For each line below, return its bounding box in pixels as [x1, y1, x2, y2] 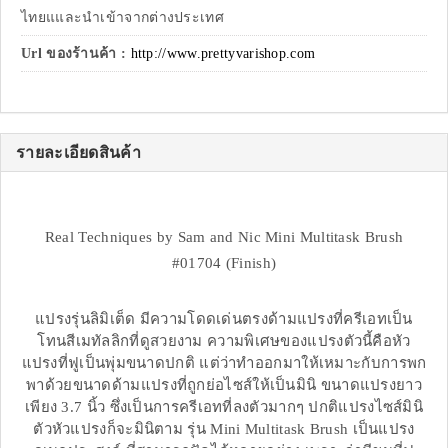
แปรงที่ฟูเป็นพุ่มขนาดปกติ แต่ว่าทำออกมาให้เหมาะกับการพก [21, 355, 427, 372]
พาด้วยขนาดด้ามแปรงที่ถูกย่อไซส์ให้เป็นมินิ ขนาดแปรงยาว [26, 377, 422, 394]
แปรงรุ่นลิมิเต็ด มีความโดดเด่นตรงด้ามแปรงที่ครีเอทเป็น [35, 311, 413, 328]
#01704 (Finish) [171, 255, 277, 272]
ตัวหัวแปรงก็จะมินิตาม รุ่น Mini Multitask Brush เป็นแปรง [33, 421, 415, 438]
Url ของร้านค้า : [21, 46, 127, 62]
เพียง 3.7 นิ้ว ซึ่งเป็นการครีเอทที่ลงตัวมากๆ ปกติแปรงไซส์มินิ [24, 399, 424, 416]
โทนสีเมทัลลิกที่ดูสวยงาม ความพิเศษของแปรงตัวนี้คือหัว [37, 333, 411, 350]
